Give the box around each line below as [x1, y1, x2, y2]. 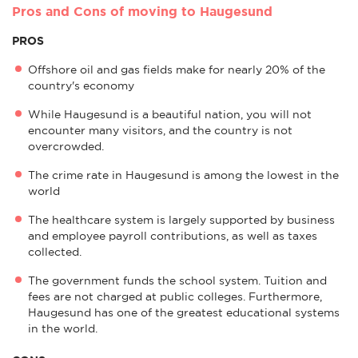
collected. [28, 245, 82, 258]
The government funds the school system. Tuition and [28, 273, 327, 287]
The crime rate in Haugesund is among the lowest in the [28, 168, 339, 181]
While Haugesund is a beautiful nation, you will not [28, 107, 312, 121]
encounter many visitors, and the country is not [28, 123, 292, 137]
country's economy [28, 78, 134, 92]
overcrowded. [28, 139, 104, 153]
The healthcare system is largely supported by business [28, 213, 335, 226]
